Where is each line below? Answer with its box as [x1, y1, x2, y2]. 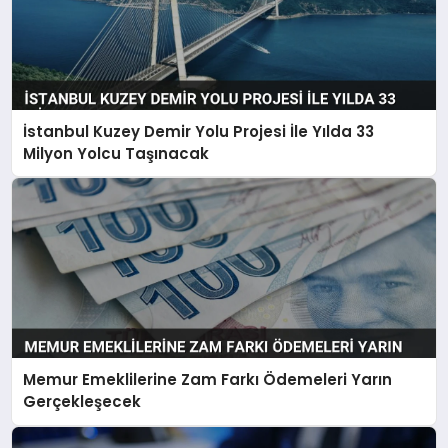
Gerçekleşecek [23, 391, 142, 413]
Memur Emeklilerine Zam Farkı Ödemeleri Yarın [23, 369, 393, 391]
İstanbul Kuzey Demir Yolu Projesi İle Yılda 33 [23, 120, 375, 142]
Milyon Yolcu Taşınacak [23, 142, 210, 164]
